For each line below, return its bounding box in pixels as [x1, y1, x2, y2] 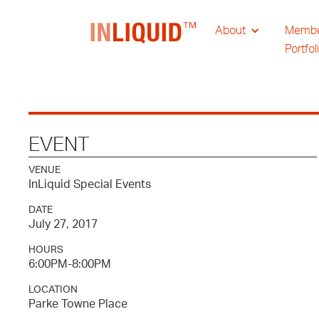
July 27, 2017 [28, 219, 98, 230]
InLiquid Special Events [28, 179, 151, 190]
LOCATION [28, 285, 78, 295]
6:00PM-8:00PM [28, 258, 111, 270]
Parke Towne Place [28, 298, 127, 310]
